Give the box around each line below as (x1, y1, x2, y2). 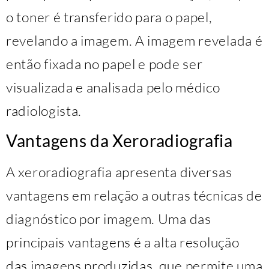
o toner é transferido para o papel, (6, 8, 213, 25)
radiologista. (6, 101, 82, 119)
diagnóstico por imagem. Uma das (6, 210, 211, 228)
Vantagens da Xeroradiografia (6, 130, 233, 151)
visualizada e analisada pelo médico (6, 78, 220, 95)
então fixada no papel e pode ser (6, 55, 203, 72)
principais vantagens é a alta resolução (6, 234, 240, 251)
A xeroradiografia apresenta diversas (6, 163, 232, 181)
